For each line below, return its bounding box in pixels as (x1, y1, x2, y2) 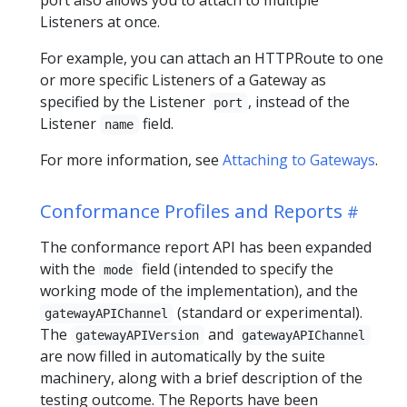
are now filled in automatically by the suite (40, 345, 325, 366)
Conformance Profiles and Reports (40, 197, 342, 223)
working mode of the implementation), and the (40, 280, 358, 301)
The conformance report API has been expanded (40, 236, 372, 257)
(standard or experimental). (173, 302, 362, 323)
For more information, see (40, 149, 223, 170)
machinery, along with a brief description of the (40, 367, 362, 388)
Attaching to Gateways (223, 149, 375, 170)
